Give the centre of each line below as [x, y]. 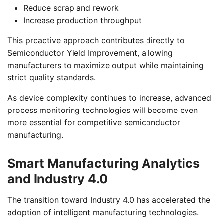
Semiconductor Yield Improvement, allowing [90, 53]
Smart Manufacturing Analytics [104, 163]
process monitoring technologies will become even [103, 110]
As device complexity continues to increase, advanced [109, 97]
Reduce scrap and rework [71, 8]
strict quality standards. [52, 77]
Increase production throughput [82, 20]
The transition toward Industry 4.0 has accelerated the [109, 200]
